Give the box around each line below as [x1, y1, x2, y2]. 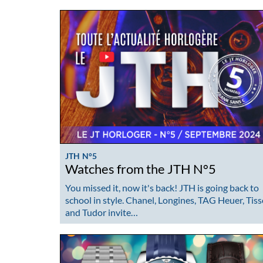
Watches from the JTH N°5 [65, 161, 216, 177]
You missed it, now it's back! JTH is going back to [65, 181, 259, 193]
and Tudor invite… [65, 206, 138, 218]
